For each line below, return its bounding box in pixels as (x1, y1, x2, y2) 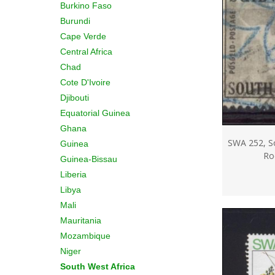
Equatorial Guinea (60, 108, 130, 118)
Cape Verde (60, 31, 106, 41)
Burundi (60, 16, 90, 26)
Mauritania (60, 215, 101, 225)
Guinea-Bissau (60, 154, 117, 164)
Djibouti (60, 93, 89, 103)
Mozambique (60, 231, 110, 241)
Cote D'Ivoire (60, 77, 110, 87)
